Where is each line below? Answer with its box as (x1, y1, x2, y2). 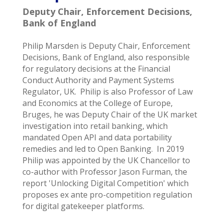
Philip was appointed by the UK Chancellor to (22, 155, 190, 166)
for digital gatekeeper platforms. (22, 201, 144, 212)
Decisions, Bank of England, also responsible (22, 52, 190, 63)
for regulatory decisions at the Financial (22, 63, 170, 74)
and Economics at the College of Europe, (22, 98, 173, 109)
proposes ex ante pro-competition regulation (22, 189, 192, 200)
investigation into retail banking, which (22, 120, 168, 131)
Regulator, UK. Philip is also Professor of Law (22, 86, 193, 97)
